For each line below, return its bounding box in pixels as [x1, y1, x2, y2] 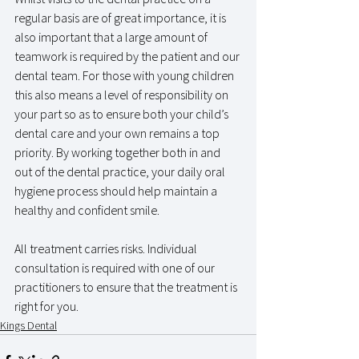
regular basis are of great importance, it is [14, 9, 228, 26]
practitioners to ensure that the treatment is [14, 278, 240, 295]
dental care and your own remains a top [14, 124, 222, 141]
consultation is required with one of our [14, 259, 217, 276]
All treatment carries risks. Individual [14, 240, 200, 256]
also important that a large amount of [14, 28, 210, 45]
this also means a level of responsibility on [14, 86, 231, 103]
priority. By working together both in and [14, 143, 223, 160]
